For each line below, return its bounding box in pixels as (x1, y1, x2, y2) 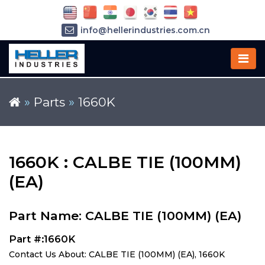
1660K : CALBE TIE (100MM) (9, 152, 241, 172)
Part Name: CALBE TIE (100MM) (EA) (9, 208, 241, 223)
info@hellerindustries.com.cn (80, 25, 210, 36)
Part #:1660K (9, 233, 75, 245)
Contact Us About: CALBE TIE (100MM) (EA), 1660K (9, 249, 225, 260)
